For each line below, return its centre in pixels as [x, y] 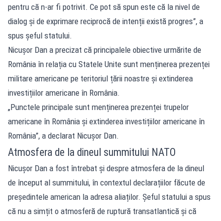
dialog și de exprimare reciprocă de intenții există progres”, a [106, 21]
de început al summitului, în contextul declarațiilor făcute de [107, 183]
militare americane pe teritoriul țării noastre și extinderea [100, 78]
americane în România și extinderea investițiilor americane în [106, 121]
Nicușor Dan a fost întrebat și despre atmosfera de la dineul [106, 168]
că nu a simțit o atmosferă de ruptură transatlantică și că [102, 211]
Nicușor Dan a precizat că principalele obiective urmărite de [105, 50]
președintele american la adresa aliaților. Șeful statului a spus [109, 197]
